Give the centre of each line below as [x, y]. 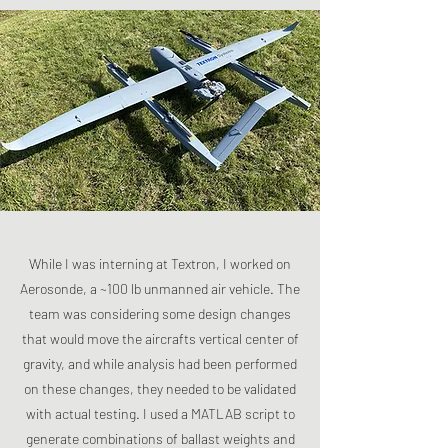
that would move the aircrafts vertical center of [160, 338]
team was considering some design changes [160, 313]
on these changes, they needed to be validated [160, 388]
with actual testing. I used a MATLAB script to [160, 413]
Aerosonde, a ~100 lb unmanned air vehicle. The [160, 288]
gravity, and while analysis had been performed [160, 363]
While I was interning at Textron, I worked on [160, 263]
